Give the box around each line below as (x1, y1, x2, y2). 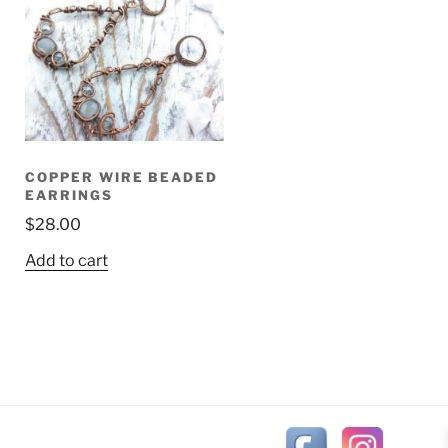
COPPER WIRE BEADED (25, 168, 219, 185)
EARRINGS (25, 186, 113, 203)
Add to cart (25, 251, 109, 271)
